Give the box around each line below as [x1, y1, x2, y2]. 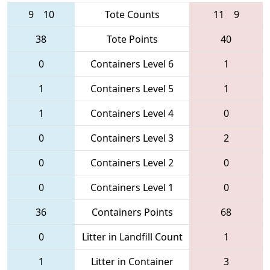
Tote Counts [104, 7, 160, 21]
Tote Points [106, 32, 158, 46]
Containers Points [91, 205, 173, 219]
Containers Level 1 [90, 180, 174, 194]
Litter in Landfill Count [81, 230, 183, 243]
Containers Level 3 [90, 131, 174, 145]
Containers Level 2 [90, 155, 174, 169]
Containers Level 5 [90, 81, 174, 95]
